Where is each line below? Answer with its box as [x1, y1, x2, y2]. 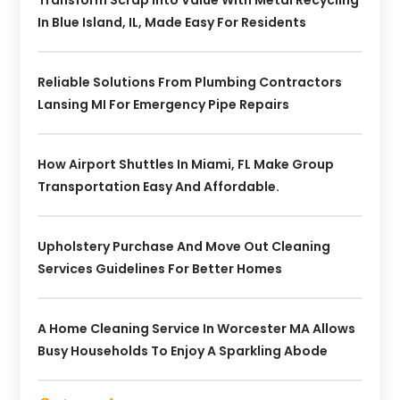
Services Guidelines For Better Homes [37, 259, 283, 278]
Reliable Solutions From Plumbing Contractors [37, 72, 343, 91]
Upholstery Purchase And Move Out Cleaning [37, 237, 331, 255]
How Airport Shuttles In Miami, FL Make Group [37, 154, 335, 173]
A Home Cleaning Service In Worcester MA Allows [37, 319, 356, 337]
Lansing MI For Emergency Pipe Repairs [37, 95, 290, 113]
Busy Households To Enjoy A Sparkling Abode [37, 341, 329, 360]
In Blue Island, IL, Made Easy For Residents [37, 12, 307, 31]
